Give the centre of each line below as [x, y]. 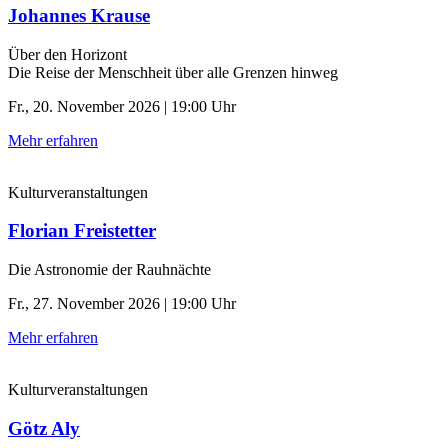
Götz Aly [44, 428]
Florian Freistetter [82, 231]
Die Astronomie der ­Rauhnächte [109, 269]
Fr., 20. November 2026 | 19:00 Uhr [122, 106]
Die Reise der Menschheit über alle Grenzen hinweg [173, 72]
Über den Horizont [67, 54]
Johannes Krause [79, 15]
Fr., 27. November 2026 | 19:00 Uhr [122, 303]
